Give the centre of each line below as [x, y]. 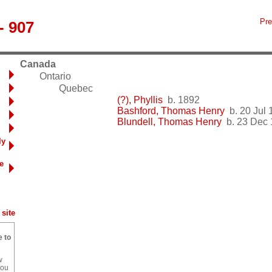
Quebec [76, 88]
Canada [38, 64]
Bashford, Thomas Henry [171, 111]
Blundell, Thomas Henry [169, 122]
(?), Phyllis [140, 100]
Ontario [55, 76]
